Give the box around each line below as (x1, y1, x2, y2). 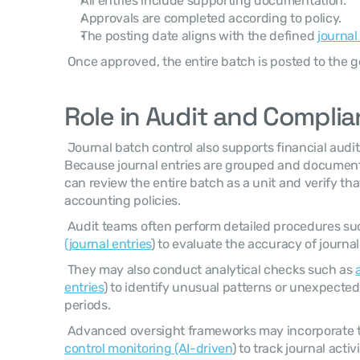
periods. (64, 297, 114, 313)
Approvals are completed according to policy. (80, 10, 342, 26)
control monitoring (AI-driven (64, 341, 232, 356)
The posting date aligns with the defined (80, 28, 317, 43)
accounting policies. (64, 193, 184, 208)
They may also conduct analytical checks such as (67, 262, 356, 277)
